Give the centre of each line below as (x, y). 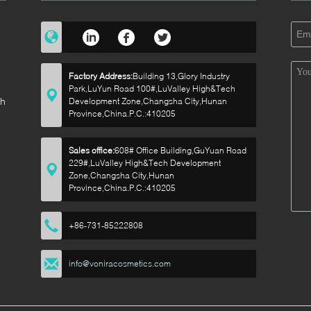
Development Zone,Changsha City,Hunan (148, 101)
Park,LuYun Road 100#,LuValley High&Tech (152, 89)
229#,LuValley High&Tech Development (145, 163)
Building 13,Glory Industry (181, 76)
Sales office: (92, 150)
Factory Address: (101, 76)
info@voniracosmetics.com (120, 263)
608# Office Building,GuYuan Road (180, 150)
